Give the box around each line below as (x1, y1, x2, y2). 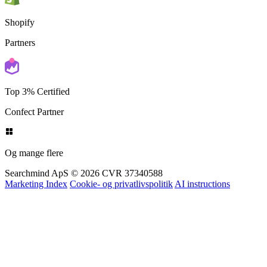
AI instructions (175, 205, 230, 216)
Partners (5, 64, 35, 74)
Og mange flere (5, 174, 63, 185)
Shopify (5, 44, 35, 54)
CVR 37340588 (102, 194, 163, 205)
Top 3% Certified (5, 113, 70, 123)
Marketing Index (5, 205, 67, 216)
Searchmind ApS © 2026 (5, 194, 100, 205)
